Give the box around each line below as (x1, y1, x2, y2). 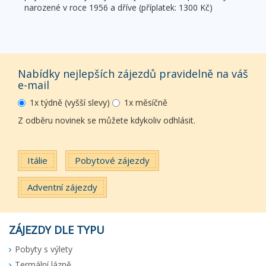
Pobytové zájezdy (75, 154, 150, 166)
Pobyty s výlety (15, 243, 72, 255)
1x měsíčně (124, 96, 167, 108)
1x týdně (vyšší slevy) (30, 96, 110, 108)
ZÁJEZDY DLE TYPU (9, 222, 104, 237)
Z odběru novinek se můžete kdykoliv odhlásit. (18, 114, 195, 126)
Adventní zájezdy (27, 180, 97, 193)
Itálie (27, 154, 47, 166)
